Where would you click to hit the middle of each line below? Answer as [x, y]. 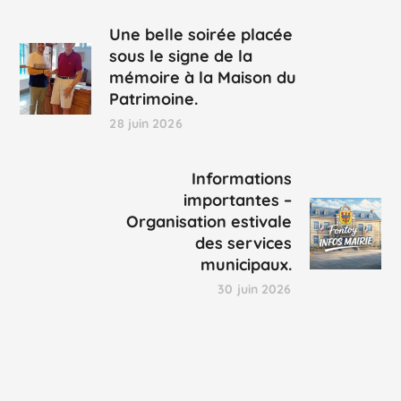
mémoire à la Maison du [203, 78]
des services [243, 243]
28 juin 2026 [146, 124]
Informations [241, 179]
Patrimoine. [154, 99]
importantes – [237, 200]
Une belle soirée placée [201, 35]
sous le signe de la [181, 56]
